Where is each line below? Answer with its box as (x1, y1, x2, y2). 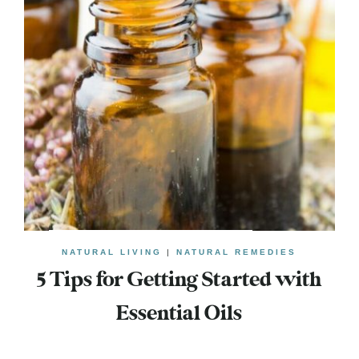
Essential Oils (116, 302, 243, 325)
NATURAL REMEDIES (176, 247, 297, 256)
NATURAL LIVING (62, 247, 163, 256)
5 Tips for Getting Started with (36, 268, 322, 292)
